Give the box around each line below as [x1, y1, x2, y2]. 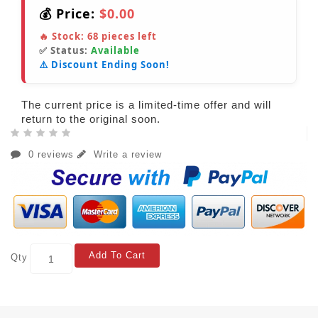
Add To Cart [89, 250, 146, 261]
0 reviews [25, 149, 77, 160]
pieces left [99, 30, 157, 43]
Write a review [90, 149, 162, 160]
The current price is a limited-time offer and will [21, 99, 271, 111]
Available [91, 44, 140, 57]
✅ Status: [39, 44, 91, 57]
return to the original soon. [21, 113, 160, 126]
